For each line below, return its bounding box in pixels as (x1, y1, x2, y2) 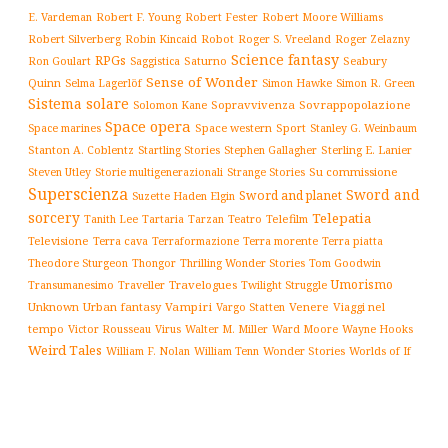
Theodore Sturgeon (28, 255, 128, 270)
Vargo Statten (216, 299, 285, 314)
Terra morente (243, 232, 318, 248)
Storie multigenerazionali (95, 163, 223, 179)
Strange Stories (227, 164, 305, 179)
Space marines (28, 120, 101, 135)
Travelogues (169, 276, 237, 292)
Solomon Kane (133, 96, 207, 112)
